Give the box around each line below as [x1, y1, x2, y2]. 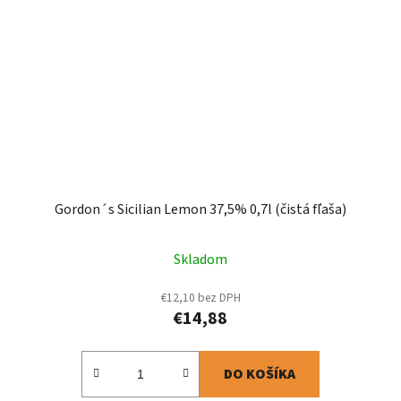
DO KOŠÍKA [224, 364, 295, 385]
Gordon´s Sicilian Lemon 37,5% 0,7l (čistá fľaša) [55, 200, 346, 220]
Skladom [174, 250, 227, 270]
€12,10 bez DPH [160, 289, 241, 307]
